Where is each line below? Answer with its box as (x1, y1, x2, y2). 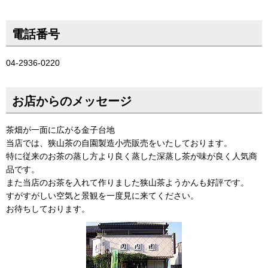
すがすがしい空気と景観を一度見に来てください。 (6, 190, 199, 200)
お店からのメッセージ (12, 94, 132, 108)
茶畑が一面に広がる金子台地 (6, 124, 115, 135)
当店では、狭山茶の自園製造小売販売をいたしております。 (6, 138, 232, 148)
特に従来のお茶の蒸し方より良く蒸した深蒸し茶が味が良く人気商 (6, 151, 257, 161)
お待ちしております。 (6, 203, 90, 214)
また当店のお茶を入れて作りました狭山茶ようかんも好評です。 (6, 177, 249, 187)
